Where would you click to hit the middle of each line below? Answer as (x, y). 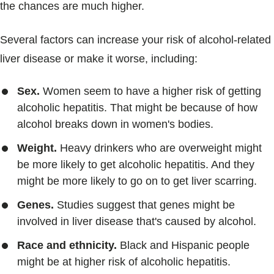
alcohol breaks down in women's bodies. (115, 124)
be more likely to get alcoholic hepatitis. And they (136, 165)
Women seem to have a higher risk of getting (150, 91)
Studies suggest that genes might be (144, 205)
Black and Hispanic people (183, 245)
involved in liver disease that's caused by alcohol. (137, 221)
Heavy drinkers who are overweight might (159, 148)
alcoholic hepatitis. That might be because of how (137, 108)
